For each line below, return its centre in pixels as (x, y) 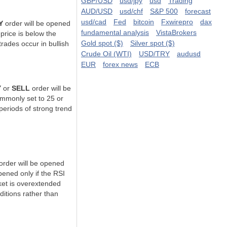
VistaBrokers (176, 32)
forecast (198, 11)
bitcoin (144, 22)
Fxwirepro (177, 22)
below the (41, 33)
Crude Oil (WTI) (106, 54)
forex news (120, 64)
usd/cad (94, 22)
